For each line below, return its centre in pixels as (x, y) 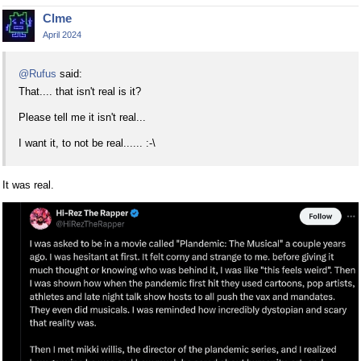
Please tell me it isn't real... (82, 118)
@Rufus (37, 74)
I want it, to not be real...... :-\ (87, 143)
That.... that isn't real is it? (80, 92)
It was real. (28, 185)
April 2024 (62, 35)
